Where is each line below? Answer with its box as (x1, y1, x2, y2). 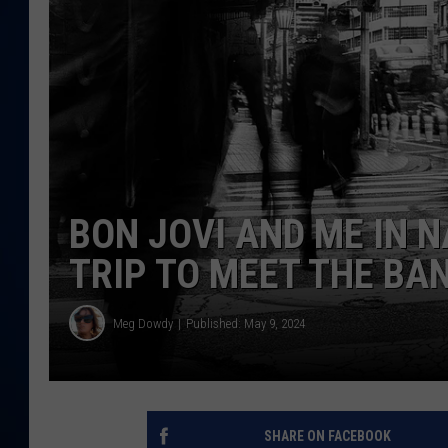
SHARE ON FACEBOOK (263, 428, 391, 445)
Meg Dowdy (113, 315, 173, 331)
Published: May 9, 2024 (186, 315, 305, 331)
